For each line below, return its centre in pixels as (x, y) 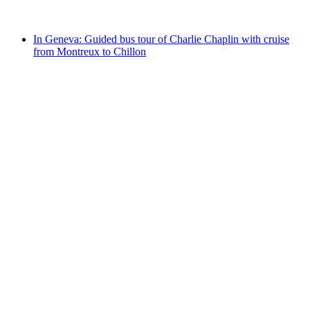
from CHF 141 (66, 15)
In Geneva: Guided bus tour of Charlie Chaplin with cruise (161, 39)
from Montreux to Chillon (90, 51)
